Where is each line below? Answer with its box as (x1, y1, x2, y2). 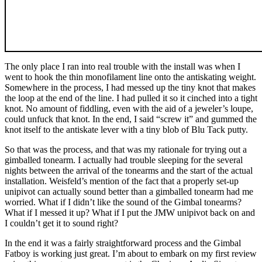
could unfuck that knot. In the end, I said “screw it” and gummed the (5, 113, 257, 124)
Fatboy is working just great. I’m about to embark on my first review (5, 248, 257, 258)
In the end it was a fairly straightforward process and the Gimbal (5, 237, 241, 248)
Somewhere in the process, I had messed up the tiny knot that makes (5, 82, 256, 92)
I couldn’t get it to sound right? (5, 218, 118, 228)
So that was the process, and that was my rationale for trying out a (5, 144, 247, 154)
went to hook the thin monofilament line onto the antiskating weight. (5, 71, 256, 82)
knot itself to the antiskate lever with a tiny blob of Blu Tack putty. (5, 124, 248, 135)
